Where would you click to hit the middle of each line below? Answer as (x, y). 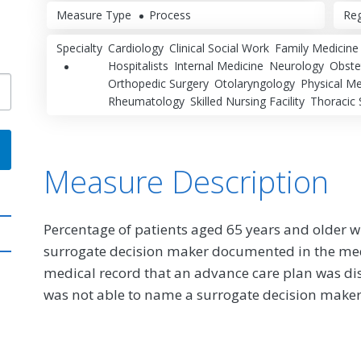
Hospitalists (138, 66)
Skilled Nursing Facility (247, 102)
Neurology (296, 66)
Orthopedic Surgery (158, 84)
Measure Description (186, 181)
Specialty (79, 48)
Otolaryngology (254, 84)
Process (170, 15)
